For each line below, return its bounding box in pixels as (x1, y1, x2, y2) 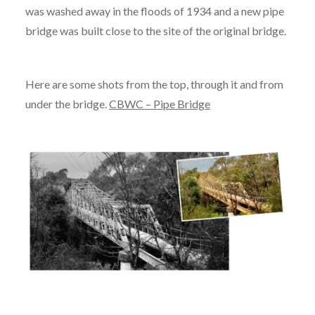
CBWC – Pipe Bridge (108, 97, 210, 111)
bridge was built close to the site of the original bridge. (25, 24, 288, 38)
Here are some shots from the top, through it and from (25, 77, 283, 91)
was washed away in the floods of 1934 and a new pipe (25, 4, 284, 18)
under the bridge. (25, 97, 109, 111)
